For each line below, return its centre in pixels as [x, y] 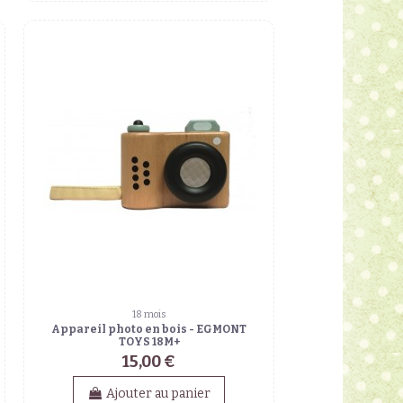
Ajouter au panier [159, 393]
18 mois [149, 315]
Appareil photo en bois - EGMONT [149, 330]
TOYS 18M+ [149, 342]
